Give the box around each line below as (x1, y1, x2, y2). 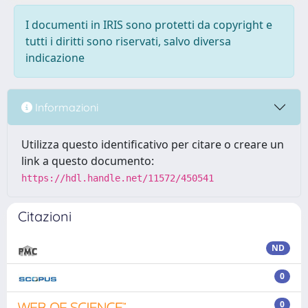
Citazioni (18, 208, 71, 225)
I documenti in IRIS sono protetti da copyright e (25, 17, 272, 32)
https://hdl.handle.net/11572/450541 (21, 173, 214, 184)
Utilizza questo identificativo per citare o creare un (21, 137, 284, 152)
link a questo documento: (21, 153, 154, 168)
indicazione (25, 50, 85, 65)
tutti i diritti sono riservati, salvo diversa (25, 34, 231, 49)
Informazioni (32, 100, 98, 114)
